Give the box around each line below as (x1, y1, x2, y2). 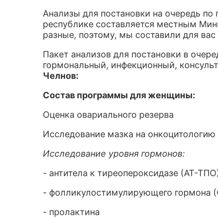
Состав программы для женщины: (43, 90, 195, 100)
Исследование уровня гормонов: (43, 148, 185, 159)
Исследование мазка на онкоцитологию (43, 129, 216, 139)
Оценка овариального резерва (43, 109, 176, 120)
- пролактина (43, 207, 100, 217)
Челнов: (43, 71, 78, 81)
